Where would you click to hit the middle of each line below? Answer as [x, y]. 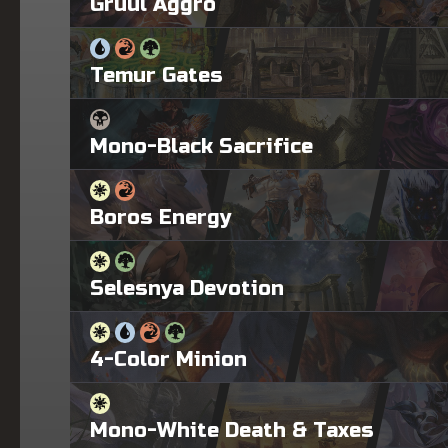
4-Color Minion [168, 359]
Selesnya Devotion [187, 288]
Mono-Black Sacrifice [201, 146]
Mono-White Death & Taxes [232, 430]
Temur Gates [156, 75]
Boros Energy [160, 217]
